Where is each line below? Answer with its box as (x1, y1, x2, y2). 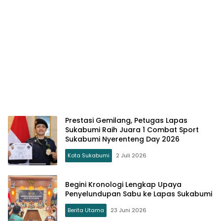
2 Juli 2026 (116, 151, 147, 160)
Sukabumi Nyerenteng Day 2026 (65, 134, 180, 145)
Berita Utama (68, 206, 104, 214)
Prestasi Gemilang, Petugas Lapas (65, 115, 187, 126)
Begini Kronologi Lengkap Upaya (65, 179, 182, 189)
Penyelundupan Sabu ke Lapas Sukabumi (65, 188, 212, 199)
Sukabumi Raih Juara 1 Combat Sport (65, 125, 199, 135)
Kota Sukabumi (68, 151, 110, 160)
